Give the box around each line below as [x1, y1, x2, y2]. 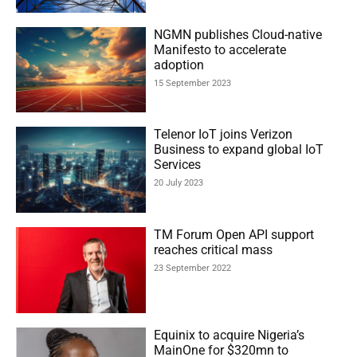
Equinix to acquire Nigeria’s [154, 327, 305, 343]
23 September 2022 [154, 263, 232, 274]
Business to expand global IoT [154, 142, 324, 158]
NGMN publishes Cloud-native [154, 26, 323, 42]
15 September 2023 [154, 77, 232, 88]
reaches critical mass [154, 242, 273, 258]
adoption [154, 57, 205, 73]
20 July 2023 [154, 178, 204, 189]
